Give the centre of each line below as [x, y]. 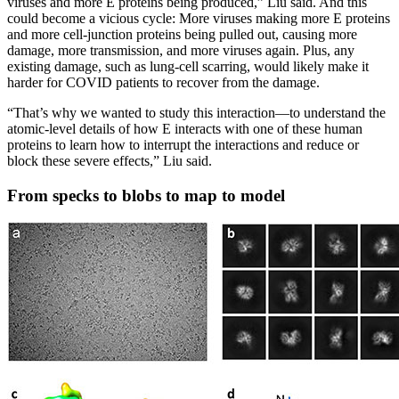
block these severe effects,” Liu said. [110, 160]
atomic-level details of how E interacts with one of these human [185, 128]
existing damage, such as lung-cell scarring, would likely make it [188, 66]
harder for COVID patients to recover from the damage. [163, 82]
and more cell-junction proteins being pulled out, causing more [182, 34]
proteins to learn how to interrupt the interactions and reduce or [183, 144]
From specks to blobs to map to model [146, 195]
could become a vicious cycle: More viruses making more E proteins [199, 18]
